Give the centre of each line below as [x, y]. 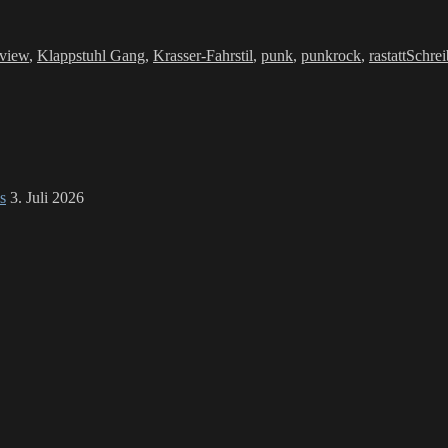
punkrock [331, 55]
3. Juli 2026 [47, 197]
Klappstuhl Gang [91, 55]
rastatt [387, 55]
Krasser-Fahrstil [203, 55]
